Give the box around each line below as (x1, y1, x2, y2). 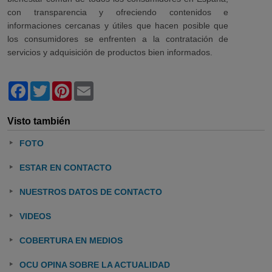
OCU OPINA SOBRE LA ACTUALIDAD (19, 260, 170, 270)
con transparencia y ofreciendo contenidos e (7, 7, 229, 17)
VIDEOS (19, 211, 51, 221)
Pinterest (72, 81, 113, 91)
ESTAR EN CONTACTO (19, 163, 112, 172)
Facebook (28, 81, 74, 91)
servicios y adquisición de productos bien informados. (7, 47, 215, 57)
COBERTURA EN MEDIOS (19, 236, 123, 245)
